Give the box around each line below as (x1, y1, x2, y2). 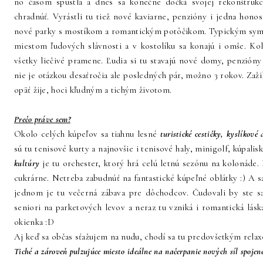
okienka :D (14, 217, 57, 227)
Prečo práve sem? (14, 114, 70, 124)
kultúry (14, 158, 40, 168)
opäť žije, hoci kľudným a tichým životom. (14, 85, 174, 95)
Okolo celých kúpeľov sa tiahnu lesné (14, 129, 160, 139)
